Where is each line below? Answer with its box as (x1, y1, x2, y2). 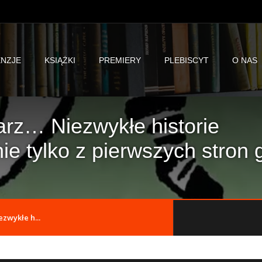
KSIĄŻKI (44, 55, 76, 65)
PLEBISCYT (164, 55, 209, 65)
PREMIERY (99, 55, 142, 65)
